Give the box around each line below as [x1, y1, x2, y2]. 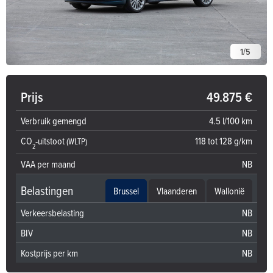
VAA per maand [21, 157, 76, 171]
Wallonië [214, 184, 244, 197]
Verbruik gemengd [21, 113, 87, 127]
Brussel [113, 184, 139, 197]
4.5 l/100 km [208, 113, 252, 127]
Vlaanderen [156, 184, 197, 197]
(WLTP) [66, 135, 87, 147]
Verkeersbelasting [21, 206, 84, 219]
